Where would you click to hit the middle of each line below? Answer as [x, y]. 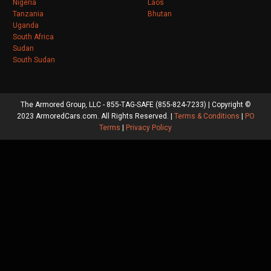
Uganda [26, 25]
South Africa [33, 37]
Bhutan [160, 14]
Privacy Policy [149, 127]
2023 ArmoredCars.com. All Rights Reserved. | [95, 116]
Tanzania [28, 14]
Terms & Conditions [207, 116]
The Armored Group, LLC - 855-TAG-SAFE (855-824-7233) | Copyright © [135, 104]
